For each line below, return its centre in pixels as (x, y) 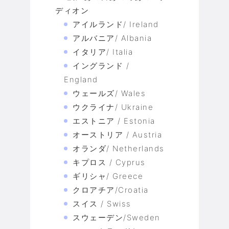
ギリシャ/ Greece (108, 176)
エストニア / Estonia (114, 121)
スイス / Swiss (102, 204)
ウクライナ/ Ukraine (113, 107)
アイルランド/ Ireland (116, 25)
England (81, 80)
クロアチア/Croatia (111, 190)
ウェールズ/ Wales (109, 94)
